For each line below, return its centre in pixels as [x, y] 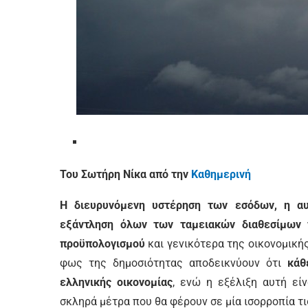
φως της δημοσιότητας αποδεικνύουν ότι [174, 263]
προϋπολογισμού [102, 244]
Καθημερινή [222, 174]
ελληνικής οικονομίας [117, 282]
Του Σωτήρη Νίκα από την [125, 174]
